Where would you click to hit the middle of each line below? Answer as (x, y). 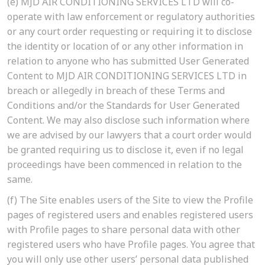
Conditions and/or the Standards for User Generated (123, 106)
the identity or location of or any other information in (125, 46)
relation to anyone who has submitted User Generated (128, 61)
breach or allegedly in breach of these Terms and (116, 91)
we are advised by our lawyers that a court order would (129, 135)
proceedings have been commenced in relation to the (125, 165)
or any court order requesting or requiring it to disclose (130, 32)
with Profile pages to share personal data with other (124, 230)
